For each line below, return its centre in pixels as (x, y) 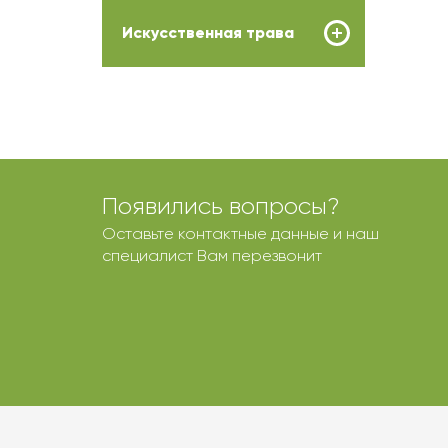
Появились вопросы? (221, 206)
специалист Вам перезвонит (212, 255)
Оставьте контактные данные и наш (240, 233)
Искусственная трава (208, 32)
